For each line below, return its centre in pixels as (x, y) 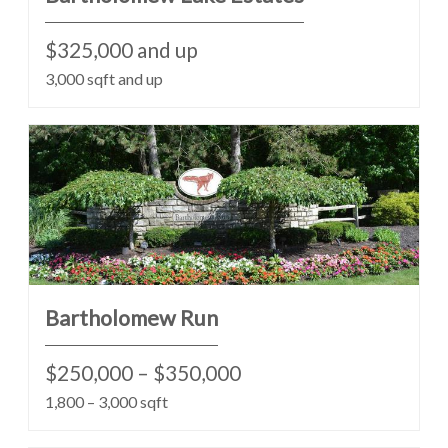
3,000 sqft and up (104, 78)
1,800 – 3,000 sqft (106, 401)
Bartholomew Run (131, 318)
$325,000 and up (121, 49)
